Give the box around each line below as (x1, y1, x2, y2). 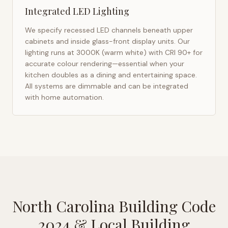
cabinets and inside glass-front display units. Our (25, 37, 190, 46)
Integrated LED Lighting (25, 5, 129, 17)
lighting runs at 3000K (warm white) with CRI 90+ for (25, 48, 203, 57)
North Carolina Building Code (12, 196, 216, 216)
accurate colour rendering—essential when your (25, 59, 184, 68)
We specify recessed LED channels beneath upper (25, 25, 193, 35)
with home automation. (25, 93, 104, 102)
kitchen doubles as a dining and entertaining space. (25, 70, 197, 79)
